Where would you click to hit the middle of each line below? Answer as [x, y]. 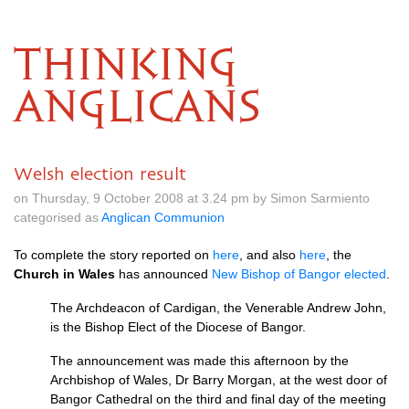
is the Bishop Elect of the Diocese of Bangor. [178, 327]
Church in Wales [64, 274]
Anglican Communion [163, 217]
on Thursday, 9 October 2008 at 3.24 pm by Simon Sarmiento [192, 198]
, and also [269, 255]
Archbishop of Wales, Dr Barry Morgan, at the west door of [219, 380]
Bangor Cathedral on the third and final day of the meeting [218, 399]
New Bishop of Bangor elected [299, 274]
